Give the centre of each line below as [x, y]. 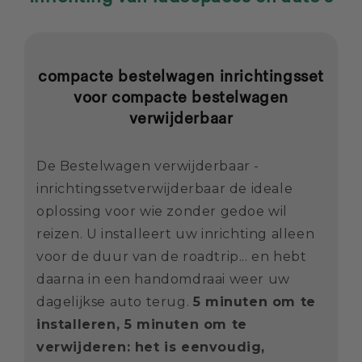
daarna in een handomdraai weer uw [163, 280]
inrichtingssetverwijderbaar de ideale [165, 189]
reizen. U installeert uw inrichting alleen [176, 234]
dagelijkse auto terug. [115, 302]
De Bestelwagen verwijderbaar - [148, 166]
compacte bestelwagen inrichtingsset [181, 77]
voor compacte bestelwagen [181, 98]
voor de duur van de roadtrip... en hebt [172, 257]
